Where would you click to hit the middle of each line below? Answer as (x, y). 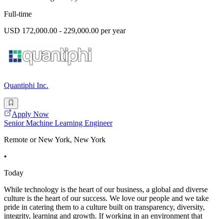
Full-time (18, 14)
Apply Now (30, 114)
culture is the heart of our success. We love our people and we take (106, 198)
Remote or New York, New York (55, 139)
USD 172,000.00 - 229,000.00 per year (65, 31)
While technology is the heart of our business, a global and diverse (106, 189)
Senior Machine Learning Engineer (58, 123)
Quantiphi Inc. (26, 86)
